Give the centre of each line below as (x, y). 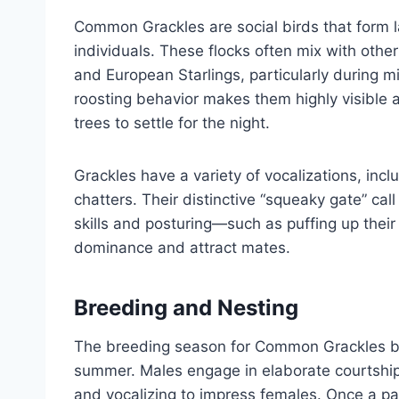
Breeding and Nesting (186, 308)
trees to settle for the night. (172, 123)
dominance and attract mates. (182, 248)
